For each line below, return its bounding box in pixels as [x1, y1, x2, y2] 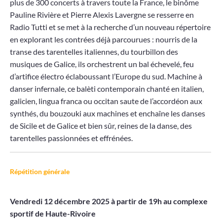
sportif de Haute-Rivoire [10, 209, 96, 219]
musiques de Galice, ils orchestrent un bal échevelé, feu [10, 59, 194, 69]
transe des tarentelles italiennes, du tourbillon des [10, 47, 178, 57]
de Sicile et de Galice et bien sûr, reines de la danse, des [10, 121, 192, 131]
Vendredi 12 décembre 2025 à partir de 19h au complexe [10, 196, 208, 206]
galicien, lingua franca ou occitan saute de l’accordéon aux [10, 96, 202, 106]
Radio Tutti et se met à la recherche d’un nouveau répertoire [10, 22, 211, 32]
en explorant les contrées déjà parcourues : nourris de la [10, 35, 197, 44]
